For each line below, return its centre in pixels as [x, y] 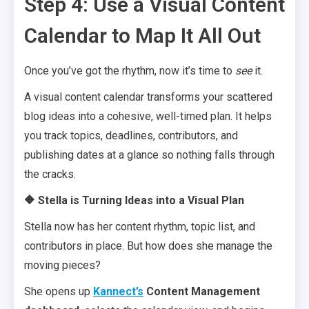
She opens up [59, 291]
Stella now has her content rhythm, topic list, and [140, 227]
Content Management [202, 291]
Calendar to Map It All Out [142, 36]
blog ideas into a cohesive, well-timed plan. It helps [148, 116]
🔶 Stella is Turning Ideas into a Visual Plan [134, 200]
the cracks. [50, 174]
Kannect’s [118, 291]
